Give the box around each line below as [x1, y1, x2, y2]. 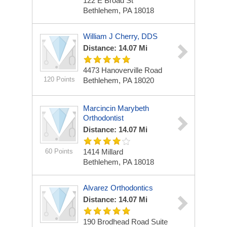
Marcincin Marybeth [83, 104, 149, 112]
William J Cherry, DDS [83, 32, 158, 41]
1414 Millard [83, 147, 123, 156]
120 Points [43, 75, 75, 83]
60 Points [45, 147, 73, 155]
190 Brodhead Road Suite [83, 217, 168, 226]
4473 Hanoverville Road [83, 66, 162, 74]
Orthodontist [83, 113, 124, 122]
